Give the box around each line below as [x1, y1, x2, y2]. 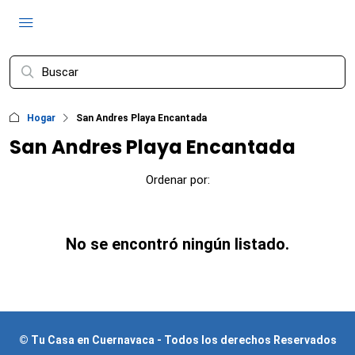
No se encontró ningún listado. [66, 235, 289, 254]
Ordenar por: [145, 173, 210, 187]
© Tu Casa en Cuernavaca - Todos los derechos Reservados [18, 334, 337, 346]
